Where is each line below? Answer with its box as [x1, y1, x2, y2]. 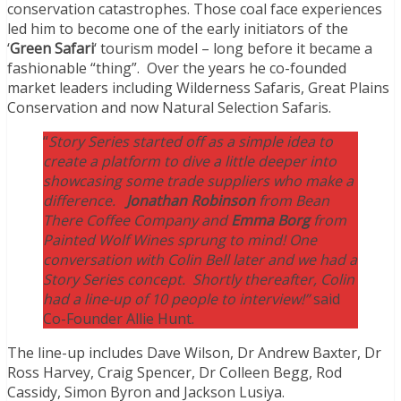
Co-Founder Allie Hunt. [43, 309, 194, 329]
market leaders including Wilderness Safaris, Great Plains [7, 78, 389, 98]
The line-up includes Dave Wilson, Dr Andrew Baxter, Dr [7, 343, 381, 363]
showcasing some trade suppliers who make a [43, 171, 354, 192]
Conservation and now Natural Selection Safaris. [7, 98, 331, 118]
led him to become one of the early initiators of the [7, 19, 348, 39]
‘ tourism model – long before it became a [94, 38, 372, 59]
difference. [43, 191, 126, 211]
